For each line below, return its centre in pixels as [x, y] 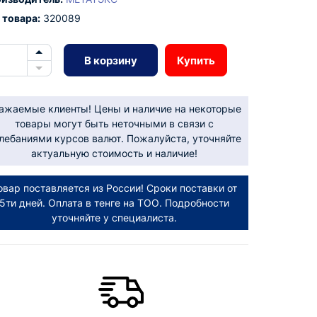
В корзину [110, 60]
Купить [196, 60]
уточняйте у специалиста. [115, 218]
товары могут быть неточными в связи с [115, 123]
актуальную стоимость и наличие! [115, 153]
